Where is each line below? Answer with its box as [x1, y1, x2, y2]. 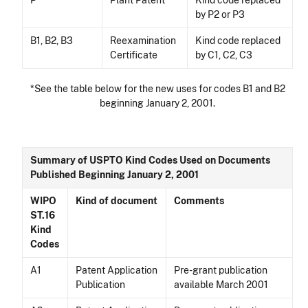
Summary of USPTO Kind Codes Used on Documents [30, 155, 271, 166]
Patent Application [76, 265, 158, 276]
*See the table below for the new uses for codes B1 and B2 [30, 83, 285, 95]
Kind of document [76, 195, 158, 207]
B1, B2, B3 [30, 35, 74, 47]
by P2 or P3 [195, 9, 245, 21]
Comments [174, 195, 225, 207]
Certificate [110, 49, 158, 61]
